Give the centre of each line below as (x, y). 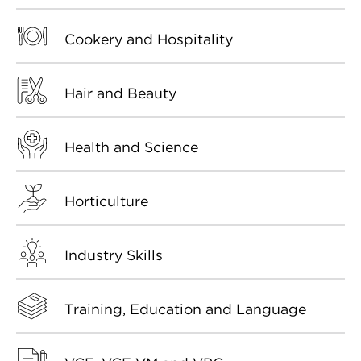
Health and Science (131, 147)
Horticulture (106, 201)
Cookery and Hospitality (149, 39)
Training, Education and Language (185, 309)
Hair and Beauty (120, 93)
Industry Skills (114, 255)
